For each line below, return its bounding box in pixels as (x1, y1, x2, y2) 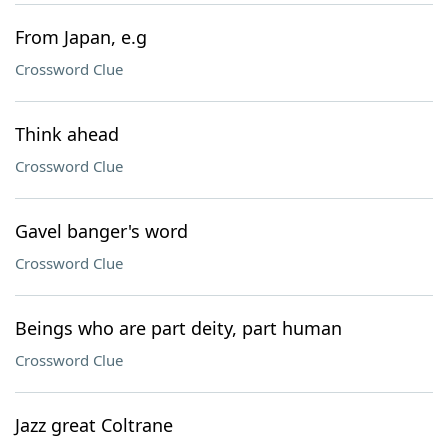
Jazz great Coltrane (15, 413, 173, 437)
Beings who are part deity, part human (15, 316, 342, 340)
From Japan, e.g (15, 25, 147, 49)
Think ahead (15, 122, 119, 146)
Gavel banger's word (15, 219, 188, 243)
